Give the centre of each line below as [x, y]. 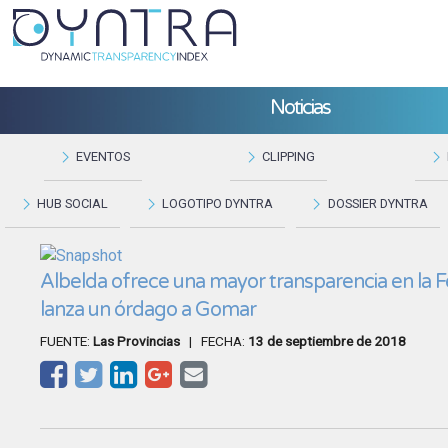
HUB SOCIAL [73, 203]
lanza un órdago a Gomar [148, 309]
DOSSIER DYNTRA [377, 203]
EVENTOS [103, 156]
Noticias [300, 107]
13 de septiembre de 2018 [327, 340]
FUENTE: [66, 340]
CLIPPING [288, 156]
